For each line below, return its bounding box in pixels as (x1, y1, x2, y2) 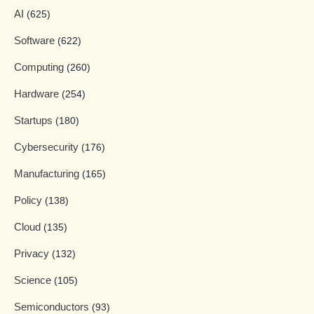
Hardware (14, 88, 62, 100)
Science (14, 274, 54, 287)
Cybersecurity (14, 141, 81, 153)
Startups (14, 114, 55, 127)
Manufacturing (14, 168, 82, 180)
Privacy (14, 247, 52, 260)
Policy (14, 194, 45, 207)
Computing (14, 61, 67, 74)
